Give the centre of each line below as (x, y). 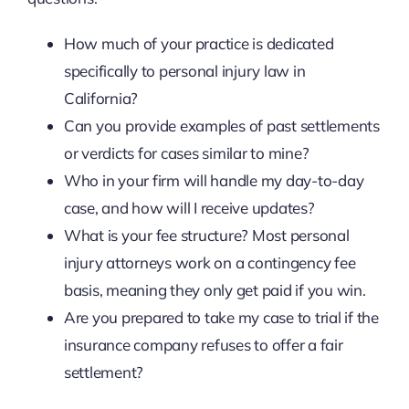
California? (101, 98)
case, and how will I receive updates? (189, 207)
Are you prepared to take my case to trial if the (221, 317)
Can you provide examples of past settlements (221, 125)
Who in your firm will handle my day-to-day (214, 180)
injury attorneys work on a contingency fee (210, 262)
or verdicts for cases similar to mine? (186, 152)
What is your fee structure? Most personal (206, 235)
